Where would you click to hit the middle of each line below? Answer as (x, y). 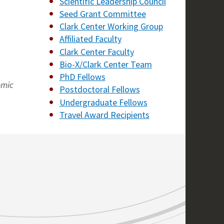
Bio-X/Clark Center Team (105, 64)
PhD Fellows (82, 77)
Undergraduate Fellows (103, 102)
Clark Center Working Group (111, 26)
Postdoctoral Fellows (99, 89)
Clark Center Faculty (96, 51)
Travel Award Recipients (104, 114)
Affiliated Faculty (90, 39)
